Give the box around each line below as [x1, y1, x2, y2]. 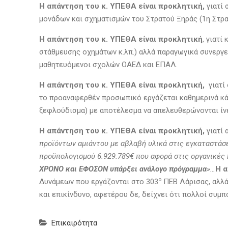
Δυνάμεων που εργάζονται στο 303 [39, 177, 158, 186]
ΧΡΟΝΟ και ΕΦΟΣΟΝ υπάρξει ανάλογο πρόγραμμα [39, 164, 207, 174]
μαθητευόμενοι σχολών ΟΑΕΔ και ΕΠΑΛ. [39, 60, 188, 69]
